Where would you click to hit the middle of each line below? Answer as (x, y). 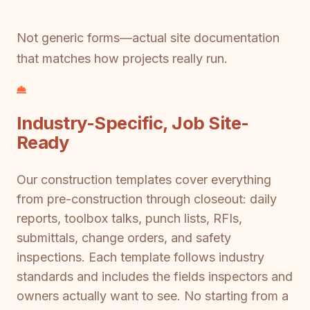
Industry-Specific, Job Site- (133, 123)
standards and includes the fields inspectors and (155, 276)
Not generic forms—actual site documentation (148, 37)
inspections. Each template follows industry (140, 257)
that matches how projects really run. (122, 58)
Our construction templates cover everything (144, 179)
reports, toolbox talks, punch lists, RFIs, (129, 218)
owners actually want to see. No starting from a (153, 295)
